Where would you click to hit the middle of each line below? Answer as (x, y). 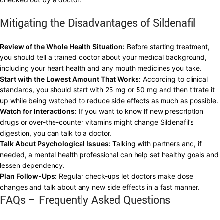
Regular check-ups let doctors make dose (125, 176)
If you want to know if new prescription (140, 111)
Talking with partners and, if (156, 143)
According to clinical (174, 79)
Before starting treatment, (167, 46)
